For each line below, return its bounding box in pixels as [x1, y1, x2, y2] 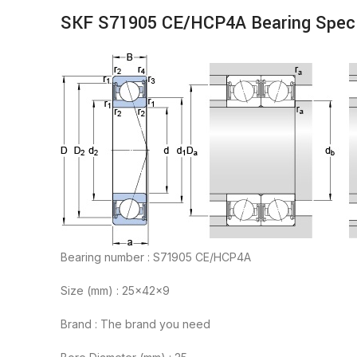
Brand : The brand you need [61, 317, 210, 331]
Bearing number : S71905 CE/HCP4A [61, 250, 251, 265]
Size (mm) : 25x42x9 [61, 284, 170, 298]
